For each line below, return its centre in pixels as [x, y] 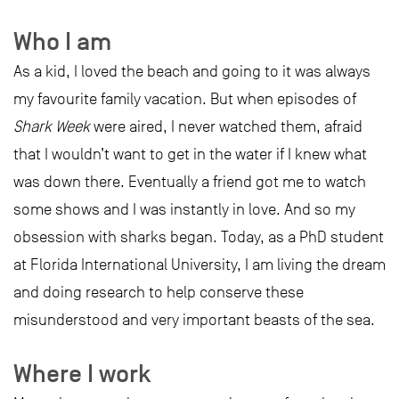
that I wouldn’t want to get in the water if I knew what [190, 154]
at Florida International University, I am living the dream [199, 265]
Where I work [82, 373]
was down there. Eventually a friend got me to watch [190, 182]
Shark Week [52, 126]
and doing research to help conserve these [159, 292]
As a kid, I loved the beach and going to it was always [192, 71]
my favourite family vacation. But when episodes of [185, 99]
